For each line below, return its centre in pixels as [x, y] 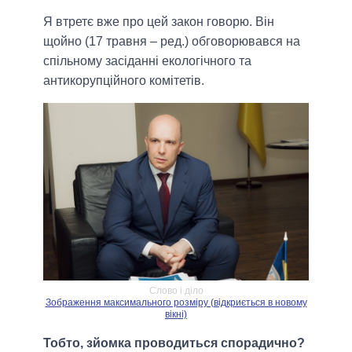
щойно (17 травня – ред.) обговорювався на [172, 42]
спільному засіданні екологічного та [147, 61]
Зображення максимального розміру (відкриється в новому [176, 302]
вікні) [176, 314]
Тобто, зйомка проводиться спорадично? [174, 343]
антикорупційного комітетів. [124, 81]
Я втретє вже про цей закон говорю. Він [159, 22]
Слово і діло [176, 290]
